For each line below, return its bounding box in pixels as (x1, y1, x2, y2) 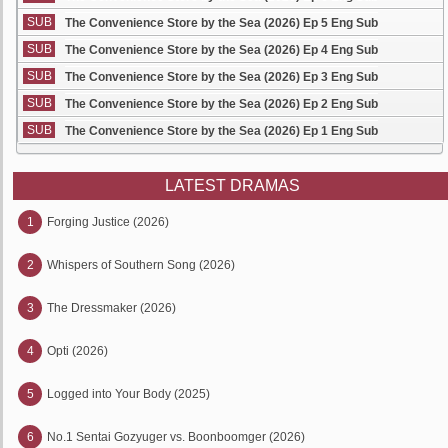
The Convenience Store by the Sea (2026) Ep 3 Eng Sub (65, 70, 378, 84)
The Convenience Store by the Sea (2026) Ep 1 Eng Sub (65, 124, 378, 138)
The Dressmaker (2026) (47, 301, 176, 315)
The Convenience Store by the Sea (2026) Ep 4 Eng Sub (65, 43, 378, 57)
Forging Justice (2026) (47, 215, 169, 229)
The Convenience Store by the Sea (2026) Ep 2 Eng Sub (65, 97, 378, 111)
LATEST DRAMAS (164, 177, 300, 194)
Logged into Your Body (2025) (47, 387, 210, 401)
